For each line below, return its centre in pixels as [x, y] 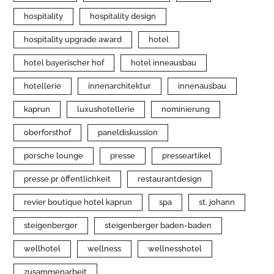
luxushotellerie [106, 109]
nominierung [186, 109]
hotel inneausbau [164, 62]
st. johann [217, 202]
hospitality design [123, 16]
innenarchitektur [120, 86]
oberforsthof [48, 132]
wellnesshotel [175, 248]
